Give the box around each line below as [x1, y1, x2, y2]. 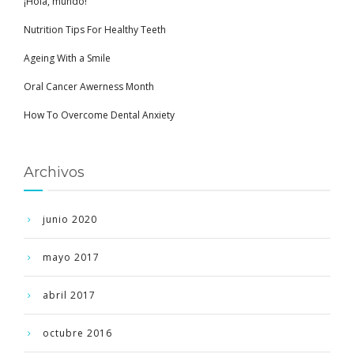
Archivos [24, 163, 85, 181]
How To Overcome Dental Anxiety [24, 107, 175, 122]
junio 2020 [43, 212, 97, 226]
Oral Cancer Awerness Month [24, 79, 154, 93]
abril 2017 [43, 288, 96, 302]
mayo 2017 [43, 250, 100, 264]
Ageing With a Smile [24, 51, 111, 65]
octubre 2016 [43, 326, 112, 340]
